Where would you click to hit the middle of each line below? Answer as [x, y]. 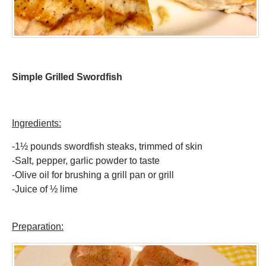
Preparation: [38, 227]
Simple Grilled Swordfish [67, 77]
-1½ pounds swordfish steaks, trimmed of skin [107, 147]
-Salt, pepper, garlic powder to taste [86, 161]
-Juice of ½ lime [45, 189]
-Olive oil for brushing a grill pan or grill [93, 175]
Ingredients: [37, 123]
